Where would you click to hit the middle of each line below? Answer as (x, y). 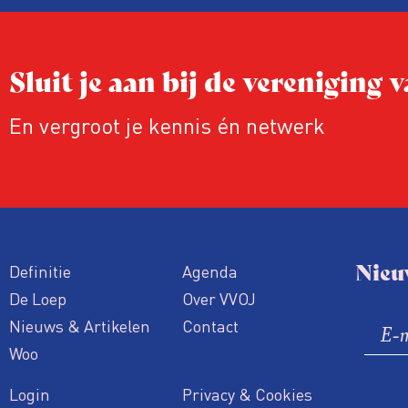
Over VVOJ (219, 298)
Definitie (40, 270)
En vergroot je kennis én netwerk (167, 126)
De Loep (38, 298)
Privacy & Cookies (247, 393)
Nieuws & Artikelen (80, 325)
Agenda (209, 270)
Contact (210, 325)
